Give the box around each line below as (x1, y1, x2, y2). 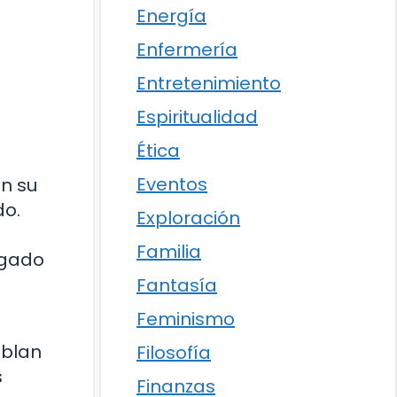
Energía (136, 4, 206, 28)
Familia (136, 239, 201, 264)
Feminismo (136, 307, 235, 331)
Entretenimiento (136, 71, 281, 96)
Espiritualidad (136, 105, 258, 129)
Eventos (136, 172, 207, 197)
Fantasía (136, 273, 217, 298)
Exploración (136, 206, 240, 230)
